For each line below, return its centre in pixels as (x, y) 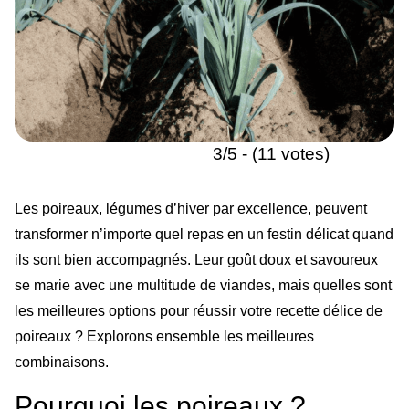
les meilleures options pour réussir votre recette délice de (199, 310)
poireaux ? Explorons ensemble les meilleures (164, 336)
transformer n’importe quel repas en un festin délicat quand (204, 234)
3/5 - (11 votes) (271, 153)
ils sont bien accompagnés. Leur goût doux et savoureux (196, 259)
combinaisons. (62, 362)
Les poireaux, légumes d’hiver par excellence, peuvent (191, 208)
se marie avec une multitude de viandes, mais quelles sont (203, 285)
